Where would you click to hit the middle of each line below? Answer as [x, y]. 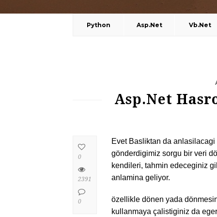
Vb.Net [200, 25]
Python [98, 25]
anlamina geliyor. [141, 177]
